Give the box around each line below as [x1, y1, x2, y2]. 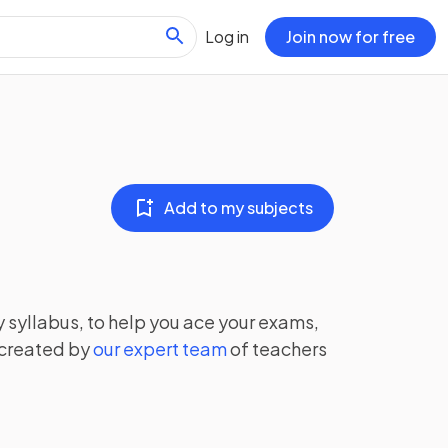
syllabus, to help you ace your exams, [5, 310, 319, 333]
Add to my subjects [164, 197, 313, 218]
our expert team [93, 337, 227, 360]
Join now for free [286, 25, 415, 47]
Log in [205, 25, 249, 47]
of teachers [230, 337, 327, 360]
